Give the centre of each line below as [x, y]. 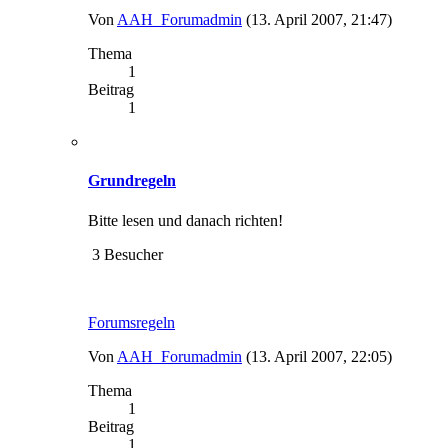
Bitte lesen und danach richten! [185, 220]
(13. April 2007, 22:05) [319, 356]
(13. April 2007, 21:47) [319, 20]
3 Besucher [125, 254]
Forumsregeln [131, 322]
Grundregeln [132, 181]
